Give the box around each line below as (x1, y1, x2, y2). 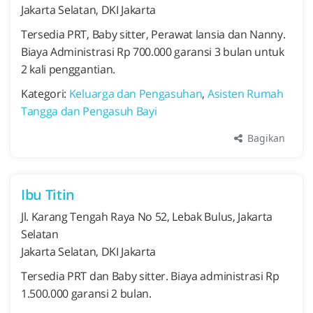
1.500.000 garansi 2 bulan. (21, 286, 152, 301)
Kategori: (21, 86, 69, 101)
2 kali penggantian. (21, 61, 115, 77)
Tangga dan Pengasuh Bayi (21, 103, 157, 119)
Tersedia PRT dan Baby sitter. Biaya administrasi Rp (21, 268, 279, 284)
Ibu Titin (21, 185, 75, 204)
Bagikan (245, 131, 285, 145)
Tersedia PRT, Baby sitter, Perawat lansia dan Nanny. (21, 27, 286, 42)
